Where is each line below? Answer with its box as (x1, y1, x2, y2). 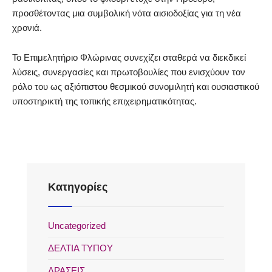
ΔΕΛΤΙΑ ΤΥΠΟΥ (48, 243, 113, 254)
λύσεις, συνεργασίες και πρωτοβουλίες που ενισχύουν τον (12, 67, 245, 78)
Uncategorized (48, 220, 106, 231)
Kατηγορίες (48, 181, 107, 194)
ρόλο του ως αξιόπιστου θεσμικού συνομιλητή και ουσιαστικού (12, 81, 259, 92)
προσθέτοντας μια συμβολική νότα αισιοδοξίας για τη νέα (12, 8, 241, 19)
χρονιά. (12, 22, 42, 33)
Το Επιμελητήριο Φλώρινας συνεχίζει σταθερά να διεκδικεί (12, 52, 246, 63)
